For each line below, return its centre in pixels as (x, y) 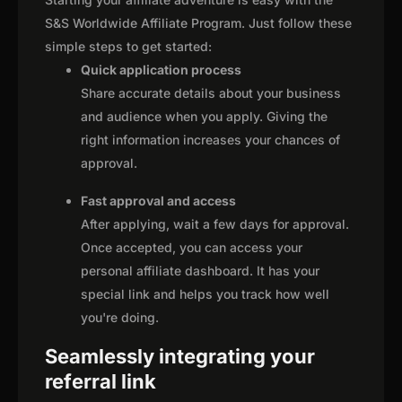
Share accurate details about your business (211, 93)
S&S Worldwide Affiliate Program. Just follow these (198, 23)
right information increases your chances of (210, 140)
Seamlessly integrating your (180, 357)
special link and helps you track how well (205, 294)
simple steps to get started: (128, 47)
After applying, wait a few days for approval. (215, 224)
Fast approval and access (158, 201)
